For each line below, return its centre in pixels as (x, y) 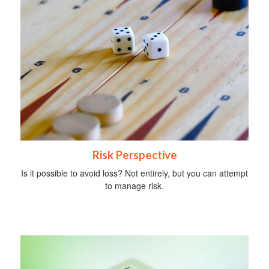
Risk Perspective (134, 155)
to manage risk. (134, 186)
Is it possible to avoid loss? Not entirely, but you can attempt (134, 173)
